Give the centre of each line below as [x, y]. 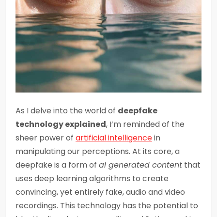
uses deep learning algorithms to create [92, 178]
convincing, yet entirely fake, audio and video [100, 192]
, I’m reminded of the [145, 124]
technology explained [61, 124]
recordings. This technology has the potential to [107, 206]
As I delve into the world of [67, 111]
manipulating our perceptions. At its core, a [98, 151]
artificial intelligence [114, 138]
